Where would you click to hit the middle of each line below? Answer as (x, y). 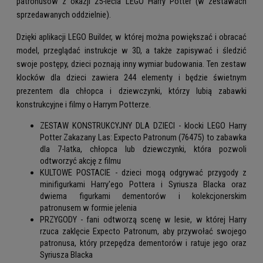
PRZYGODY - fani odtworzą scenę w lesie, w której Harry (143, 220)
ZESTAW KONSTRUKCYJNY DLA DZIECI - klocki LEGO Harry (143, 126)
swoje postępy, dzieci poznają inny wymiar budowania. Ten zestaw (131, 64)
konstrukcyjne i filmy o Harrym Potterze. (84, 104)
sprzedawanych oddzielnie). (64, 15)
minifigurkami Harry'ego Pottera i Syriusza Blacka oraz (143, 185)
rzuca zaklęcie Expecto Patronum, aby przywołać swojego (143, 232)
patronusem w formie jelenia (88, 208)
